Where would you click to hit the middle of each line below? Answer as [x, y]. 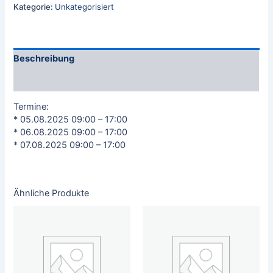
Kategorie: [34, 6]
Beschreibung [44, 59]
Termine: [31, 106]
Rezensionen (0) [50, 80]
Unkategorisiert [85, 6]
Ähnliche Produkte [51, 193]
